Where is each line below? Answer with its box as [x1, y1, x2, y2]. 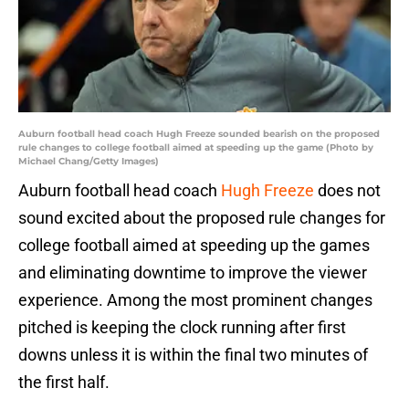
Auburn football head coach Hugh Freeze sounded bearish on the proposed [18, 128, 380, 141]
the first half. [18, 372, 110, 393]
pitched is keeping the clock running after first [18, 318, 346, 338]
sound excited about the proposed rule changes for [18, 208, 385, 228]
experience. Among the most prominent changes [18, 290, 372, 310]
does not [314, 181, 381, 201]
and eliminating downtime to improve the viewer [18, 263, 367, 283]
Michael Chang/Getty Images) [18, 155, 159, 168]
